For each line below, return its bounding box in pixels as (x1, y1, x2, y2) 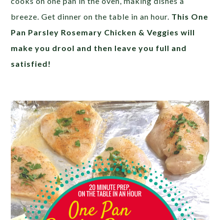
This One (171, 11, 209, 21)
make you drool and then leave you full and (11, 43, 187, 53)
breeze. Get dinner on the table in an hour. (11, 11, 172, 21)
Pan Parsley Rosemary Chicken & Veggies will (11, 27, 195, 37)
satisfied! (11, 58, 52, 68)
